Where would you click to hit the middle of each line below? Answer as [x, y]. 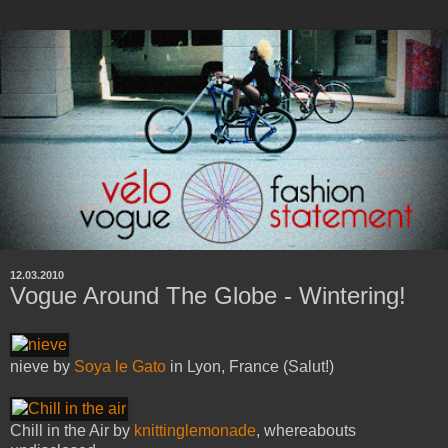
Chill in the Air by [72, 431]
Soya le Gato [120, 367]
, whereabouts [306, 431]
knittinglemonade [195, 431]
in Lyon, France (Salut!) [250, 367]
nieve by [42, 367]
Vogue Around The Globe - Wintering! [208, 295]
